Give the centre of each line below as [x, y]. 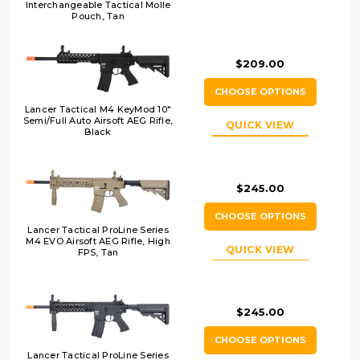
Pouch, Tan [98, 16]
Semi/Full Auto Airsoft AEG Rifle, [98, 120]
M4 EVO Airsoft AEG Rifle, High [98, 241]
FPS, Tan [98, 252]
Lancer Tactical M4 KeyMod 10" [98, 109]
